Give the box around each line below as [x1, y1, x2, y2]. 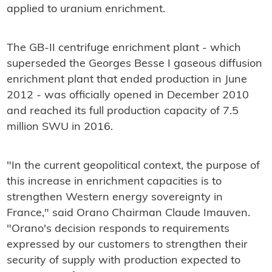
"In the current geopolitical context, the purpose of [6, 160, 260, 172]
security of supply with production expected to [6, 255, 240, 267]
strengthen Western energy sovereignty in [6, 192, 223, 204]
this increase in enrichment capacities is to [6, 176, 222, 188]
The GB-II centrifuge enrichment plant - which [6, 42, 241, 55]
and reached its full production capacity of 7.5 [6, 106, 239, 118]
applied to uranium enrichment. [6, 4, 165, 16]
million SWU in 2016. [6, 121, 113, 134]
